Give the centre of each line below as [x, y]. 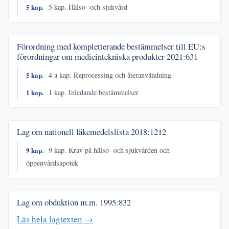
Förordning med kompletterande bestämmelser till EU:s [111, 46]
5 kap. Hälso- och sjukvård [87, 7]
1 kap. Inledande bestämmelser [93, 93]
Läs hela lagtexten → [55, 219]
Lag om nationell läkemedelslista [74, 132]
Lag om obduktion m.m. [58, 202]
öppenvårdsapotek [52, 163]
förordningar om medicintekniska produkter [92, 56]
